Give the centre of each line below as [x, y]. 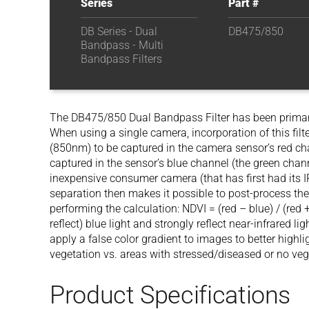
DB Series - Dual [119, 31]
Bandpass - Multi [122, 45]
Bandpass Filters [121, 59]
